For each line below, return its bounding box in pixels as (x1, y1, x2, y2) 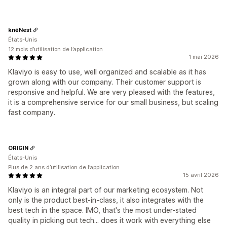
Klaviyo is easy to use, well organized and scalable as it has (8, 67, 206, 76)
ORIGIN (8, 144, 28, 152)
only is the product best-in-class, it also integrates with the (8, 196, 204, 204)
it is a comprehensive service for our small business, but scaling (8, 98, 218, 106)
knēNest (8, 26, 31, 33)
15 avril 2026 (183, 171, 219, 178)
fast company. (8, 108, 55, 117)
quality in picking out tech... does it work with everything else (8, 216, 211, 224)
